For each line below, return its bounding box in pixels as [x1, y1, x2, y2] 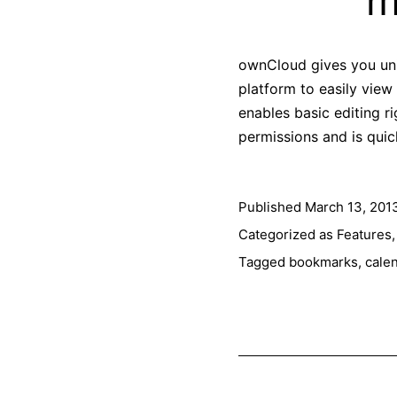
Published [237, 198, 305, 215]
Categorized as [237, 225, 337, 243]
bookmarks [288, 253, 358, 270]
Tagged [237, 253, 289, 270]
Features [336, 225, 392, 243]
